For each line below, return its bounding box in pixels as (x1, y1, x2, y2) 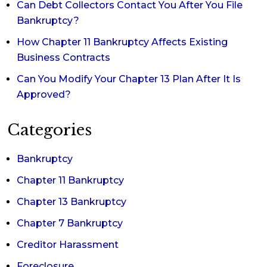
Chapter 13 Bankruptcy (17, 196, 126, 207)
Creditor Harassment (17, 239, 119, 250)
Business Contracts (17, 52, 110, 63)
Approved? (17, 89, 71, 100)
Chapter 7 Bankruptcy (17, 218, 123, 229)
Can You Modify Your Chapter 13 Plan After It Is (17, 73, 241, 85)
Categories (7, 120, 92, 139)
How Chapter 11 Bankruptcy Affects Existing (17, 36, 228, 48)
